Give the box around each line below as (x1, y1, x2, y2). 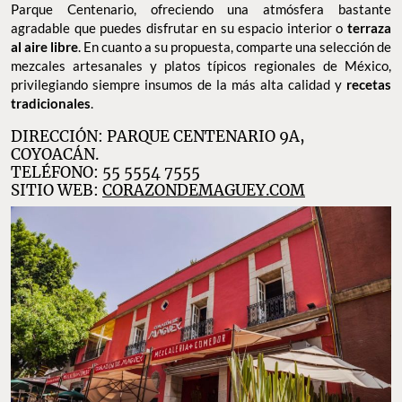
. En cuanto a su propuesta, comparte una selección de (78, 38, 391, 55)
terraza (347, 19, 391, 36)
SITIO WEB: (11, 179, 102, 200)
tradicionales (11, 94, 91, 111)
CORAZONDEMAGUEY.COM (102, 179, 305, 200)
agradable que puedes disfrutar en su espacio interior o (11, 19, 347, 36)
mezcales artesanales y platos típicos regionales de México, (11, 57, 391, 74)
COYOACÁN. (11, 144, 99, 164)
